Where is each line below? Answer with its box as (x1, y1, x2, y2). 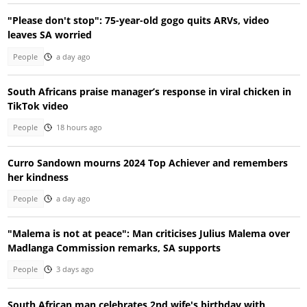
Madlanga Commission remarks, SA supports (7, 241, 221, 255)
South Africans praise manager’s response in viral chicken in (7, 85, 291, 99)
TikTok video (7, 99, 69, 113)
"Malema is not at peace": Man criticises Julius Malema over (7, 227, 290, 241)
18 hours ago (56, 123, 102, 133)
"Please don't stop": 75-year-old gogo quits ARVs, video (7, 14, 269, 27)
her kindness (7, 170, 69, 184)
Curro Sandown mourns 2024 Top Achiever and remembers (7, 156, 288, 169)
